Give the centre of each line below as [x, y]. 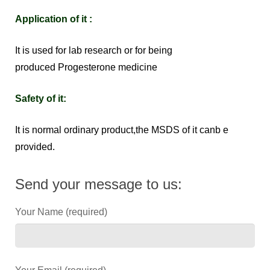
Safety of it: [41, 99]
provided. [35, 147]
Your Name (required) [61, 212]
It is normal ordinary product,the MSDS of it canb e [122, 130]
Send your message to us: [99, 184]
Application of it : [54, 19]
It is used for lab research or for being [94, 51]
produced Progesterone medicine [86, 67]
